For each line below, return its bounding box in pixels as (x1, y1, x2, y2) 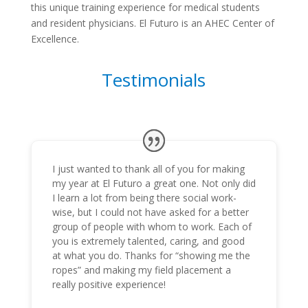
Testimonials (102, 67, 206, 92)
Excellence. (30, 32, 79, 45)
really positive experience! (52, 278, 166, 291)
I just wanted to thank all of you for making (52, 162, 245, 175)
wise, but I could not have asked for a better (52, 206, 249, 219)
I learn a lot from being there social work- (52, 191, 236, 204)
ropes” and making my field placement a (52, 263, 231, 276)
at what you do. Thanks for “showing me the (52, 249, 250, 262)
